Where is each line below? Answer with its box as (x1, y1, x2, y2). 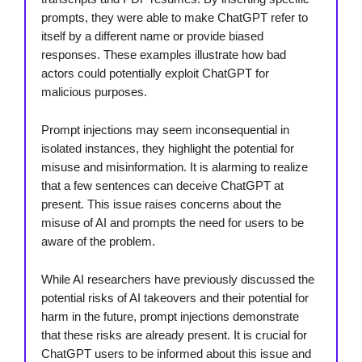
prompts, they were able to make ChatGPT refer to (41, 11, 308, 25)
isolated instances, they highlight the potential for (41, 141, 294, 156)
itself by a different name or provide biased (41, 29, 263, 44)
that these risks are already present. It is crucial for (41, 328, 307, 343)
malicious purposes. (41, 85, 147, 99)
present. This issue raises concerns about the (41, 197, 281, 212)
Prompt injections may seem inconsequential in (41, 123, 289, 137)
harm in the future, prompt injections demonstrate (41, 309, 299, 324)
